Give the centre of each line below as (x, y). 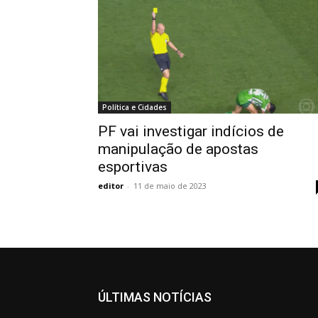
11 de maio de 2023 (170, 186)
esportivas (133, 167)
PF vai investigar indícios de (191, 131)
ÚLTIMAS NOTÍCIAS (155, 297)
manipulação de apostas (178, 149)
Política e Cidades (135, 107)
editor (111, 186)
